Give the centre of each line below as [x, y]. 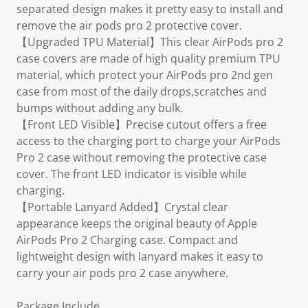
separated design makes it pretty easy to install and [150, 9]
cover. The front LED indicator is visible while [132, 174]
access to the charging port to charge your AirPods [148, 141]
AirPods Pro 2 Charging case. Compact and [127, 240]
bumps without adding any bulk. [100, 108]
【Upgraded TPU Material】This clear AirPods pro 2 [150, 42]
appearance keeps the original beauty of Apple [137, 223]
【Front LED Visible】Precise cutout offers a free [142, 124]
